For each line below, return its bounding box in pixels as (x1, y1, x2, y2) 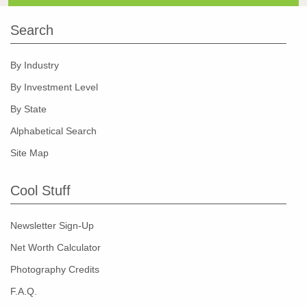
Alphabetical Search (10, 125, 97, 137)
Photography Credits (10, 264, 99, 275)
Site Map (10, 147, 49, 159)
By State (10, 103, 47, 115)
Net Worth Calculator (10, 242, 101, 254)
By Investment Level (10, 82, 98, 93)
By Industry (10, 60, 59, 71)
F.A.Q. (10, 286, 37, 297)
